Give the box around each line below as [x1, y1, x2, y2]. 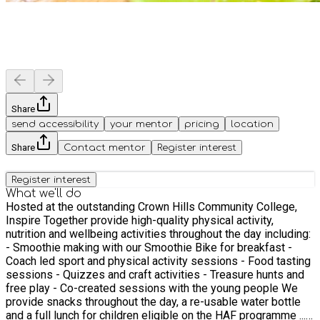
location [231, 118, 274, 129]
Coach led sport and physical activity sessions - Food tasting [6, 254, 311, 268]
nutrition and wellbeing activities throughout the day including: [6, 226, 311, 241]
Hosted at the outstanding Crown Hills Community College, [6, 199, 297, 214]
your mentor [110, 118, 173, 129]
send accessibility [11, 118, 99, 129]
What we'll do [6, 186, 81, 200]
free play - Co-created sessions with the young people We [6, 281, 281, 295]
